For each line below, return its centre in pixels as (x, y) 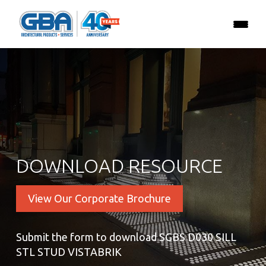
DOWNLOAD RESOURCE (119, 166)
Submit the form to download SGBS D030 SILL (126, 237)
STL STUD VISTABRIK (69, 252)
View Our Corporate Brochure (99, 198)
